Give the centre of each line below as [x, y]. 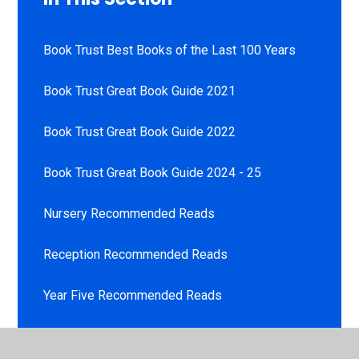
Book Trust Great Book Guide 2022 [140, 131]
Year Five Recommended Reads [133, 295]
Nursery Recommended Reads [129, 213]
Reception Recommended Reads [136, 254]
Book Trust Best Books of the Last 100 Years [170, 50]
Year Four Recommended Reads [133, 336]
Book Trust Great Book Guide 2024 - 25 [153, 172]
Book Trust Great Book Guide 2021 [140, 91]
